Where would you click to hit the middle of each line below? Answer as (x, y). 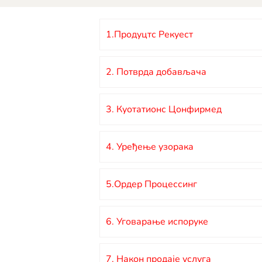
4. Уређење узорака (150, 146)
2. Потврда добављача (156, 72)
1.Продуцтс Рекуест (149, 34)
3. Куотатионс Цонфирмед (164, 109)
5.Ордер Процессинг (151, 184)
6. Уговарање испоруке (157, 221)
